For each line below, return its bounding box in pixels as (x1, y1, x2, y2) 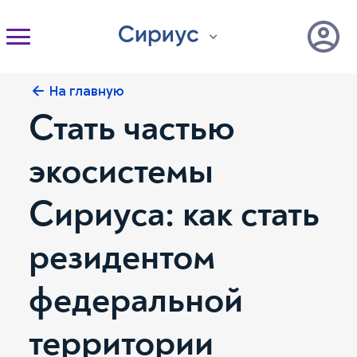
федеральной (29, 277, 243, 323)
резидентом (29, 234, 215, 280)
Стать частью (29, 105, 235, 151)
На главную (49, 83, 124, 99)
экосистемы (29, 148, 214, 194)
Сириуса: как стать (29, 191, 320, 237)
